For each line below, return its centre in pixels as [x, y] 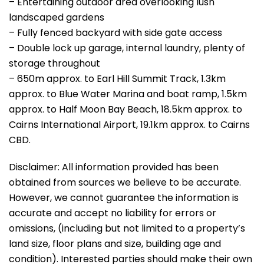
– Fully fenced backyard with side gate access [115, 32]
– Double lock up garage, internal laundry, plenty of [127, 48]
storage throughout [55, 63]
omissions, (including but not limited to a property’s [127, 228]
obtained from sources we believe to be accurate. [125, 182]
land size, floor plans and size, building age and [115, 243]
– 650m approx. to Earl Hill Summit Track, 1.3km [117, 78]
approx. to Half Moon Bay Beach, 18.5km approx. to [126, 109]
